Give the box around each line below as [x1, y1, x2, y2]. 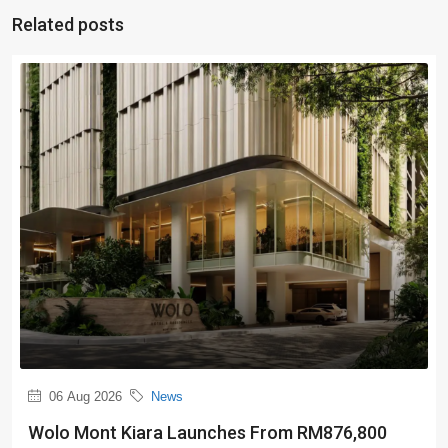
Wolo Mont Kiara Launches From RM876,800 [28, 422, 387, 444]
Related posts [12, 14, 124, 36]
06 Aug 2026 [45, 389, 122, 405]
